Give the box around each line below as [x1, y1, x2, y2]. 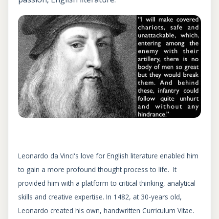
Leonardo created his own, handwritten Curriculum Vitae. [18, 206, 194, 216]
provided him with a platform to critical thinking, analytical [18, 178, 196, 188]
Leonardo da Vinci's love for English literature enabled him [18, 151, 198, 161]
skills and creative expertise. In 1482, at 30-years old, [18, 192, 182, 202]
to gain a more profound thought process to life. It [18, 165, 176, 175]
